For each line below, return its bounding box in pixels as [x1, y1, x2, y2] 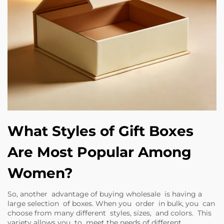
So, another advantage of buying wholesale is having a [7, 189, 202, 198]
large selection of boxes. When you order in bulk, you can [7, 199, 215, 208]
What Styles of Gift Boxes [7, 122, 193, 139]
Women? [7, 164, 72, 181]
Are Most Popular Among [7, 143, 191, 160]
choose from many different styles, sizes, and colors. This [7, 208, 211, 217]
